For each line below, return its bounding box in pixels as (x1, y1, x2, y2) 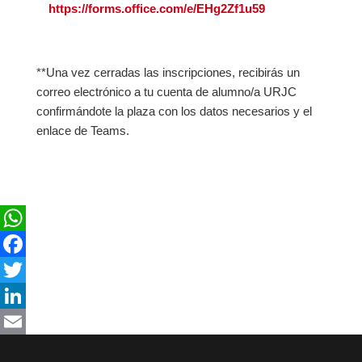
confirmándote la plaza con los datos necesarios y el (36, 104, 312, 118)
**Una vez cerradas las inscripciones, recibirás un (36, 65, 300, 79)
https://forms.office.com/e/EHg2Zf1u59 (48, 2, 265, 15)
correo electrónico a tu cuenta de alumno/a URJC (36, 85, 297, 99)
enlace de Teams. (36, 124, 129, 137)
